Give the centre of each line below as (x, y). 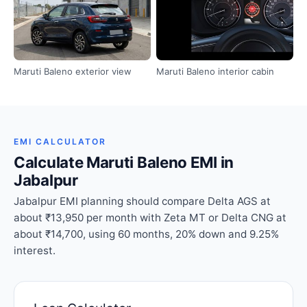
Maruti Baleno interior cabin (215, 72)
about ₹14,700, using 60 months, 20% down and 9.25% (146, 234)
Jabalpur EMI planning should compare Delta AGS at (142, 201)
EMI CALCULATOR (60, 142)
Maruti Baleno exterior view (73, 72)
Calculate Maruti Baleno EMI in (124, 162)
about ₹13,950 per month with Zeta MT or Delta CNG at (150, 218)
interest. (35, 251)
